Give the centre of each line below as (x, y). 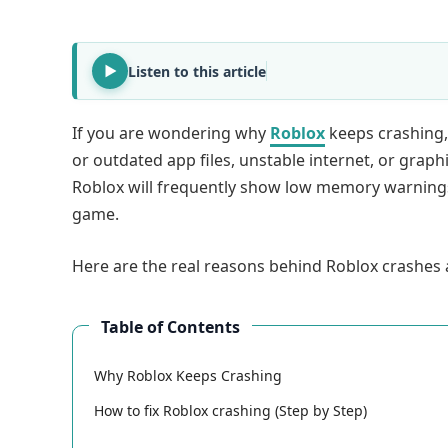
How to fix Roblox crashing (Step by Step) (230, 410)
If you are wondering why (171, 133)
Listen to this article (197, 71)
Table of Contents (170, 326)
